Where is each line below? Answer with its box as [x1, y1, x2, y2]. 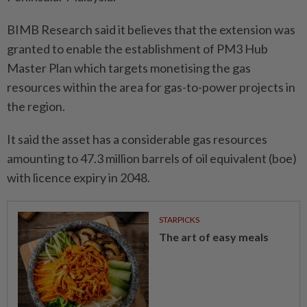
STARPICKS [158, 214, 199, 225]
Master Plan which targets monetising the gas [7, 60, 251, 75]
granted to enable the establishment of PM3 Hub [7, 41, 268, 56]
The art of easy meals [158, 230, 269, 243]
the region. [7, 99, 65, 114]
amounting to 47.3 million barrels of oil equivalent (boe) [7, 151, 297, 166]
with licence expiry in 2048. [7, 170, 150, 185]
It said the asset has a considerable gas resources [7, 132, 267, 147]
